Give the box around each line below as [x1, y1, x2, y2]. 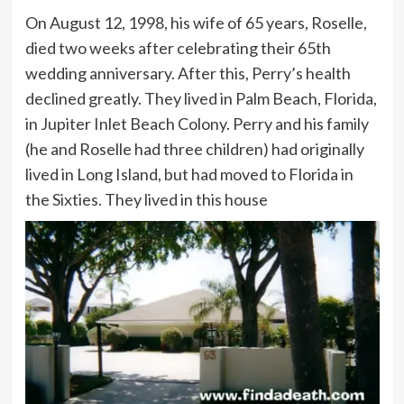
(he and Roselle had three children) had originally [24, 138, 364, 159]
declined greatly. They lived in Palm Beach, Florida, [24, 87, 377, 108]
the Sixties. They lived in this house [24, 188, 268, 209]
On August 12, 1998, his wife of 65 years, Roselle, [24, 12, 367, 32]
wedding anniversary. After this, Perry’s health [24, 62, 351, 83]
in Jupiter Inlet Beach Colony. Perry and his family [24, 113, 369, 133]
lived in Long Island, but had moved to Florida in [24, 163, 353, 184]
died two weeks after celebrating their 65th [24, 37, 331, 58]
